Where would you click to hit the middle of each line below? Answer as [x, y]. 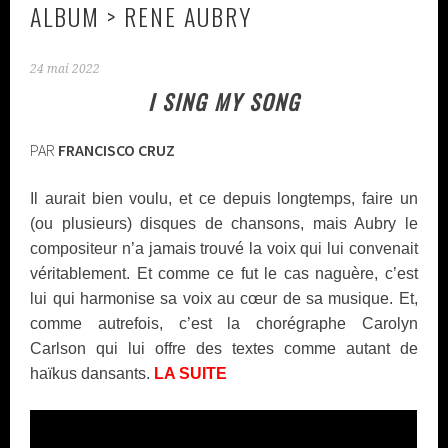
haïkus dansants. [90, 374]
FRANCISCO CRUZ [117, 150]
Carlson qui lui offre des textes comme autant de [224, 349]
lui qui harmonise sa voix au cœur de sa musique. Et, [224, 299]
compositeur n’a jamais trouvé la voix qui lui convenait [224, 249]
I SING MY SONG [224, 102]
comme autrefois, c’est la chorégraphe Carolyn [224, 324]
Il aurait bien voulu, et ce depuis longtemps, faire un [224, 199]
